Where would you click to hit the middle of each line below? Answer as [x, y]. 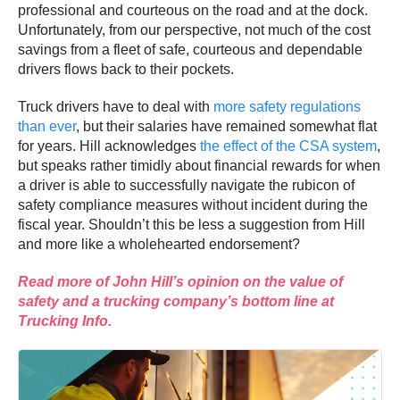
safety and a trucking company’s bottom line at [176, 301]
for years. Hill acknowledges [109, 146]
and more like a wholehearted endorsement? [159, 244]
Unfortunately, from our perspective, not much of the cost [194, 29]
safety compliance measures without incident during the [193, 204]
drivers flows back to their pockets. [126, 69]
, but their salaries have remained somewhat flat [226, 126]
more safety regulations [287, 106]
